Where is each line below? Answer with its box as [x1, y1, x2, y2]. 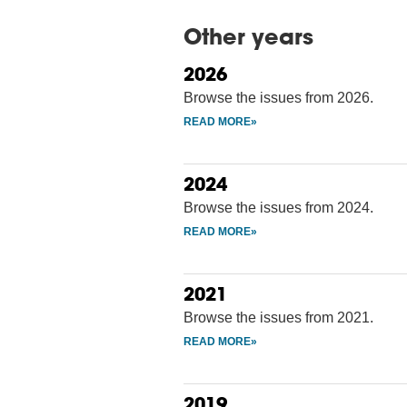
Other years [184, 21, 313, 51]
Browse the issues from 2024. [184, 199, 373, 215]
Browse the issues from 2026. [184, 89, 373, 105]
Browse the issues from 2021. [184, 309, 373, 325]
